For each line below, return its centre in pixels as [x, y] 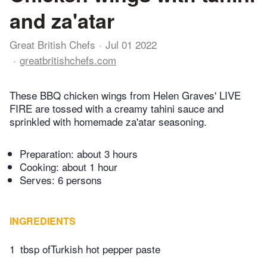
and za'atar [62, 20]
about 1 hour [90, 166]
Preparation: [48, 153]
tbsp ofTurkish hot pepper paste [90, 249]
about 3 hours [107, 153]
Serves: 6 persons [61, 179]
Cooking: [41, 166]
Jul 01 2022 [131, 44]
